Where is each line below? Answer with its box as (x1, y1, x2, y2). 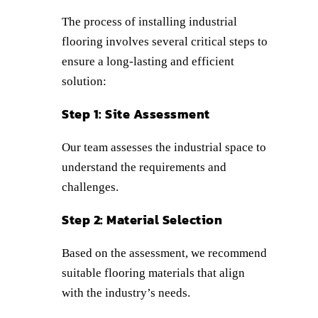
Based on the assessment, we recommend (62, 246, 267, 260)
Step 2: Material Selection (62, 209, 222, 229)
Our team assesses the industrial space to (62, 140, 266, 154)
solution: (62, 74, 106, 88)
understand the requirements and (62, 160, 226, 174)
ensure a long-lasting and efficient (62, 54, 234, 68)
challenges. (62, 180, 119, 194)
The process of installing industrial (62, 14, 237, 28)
